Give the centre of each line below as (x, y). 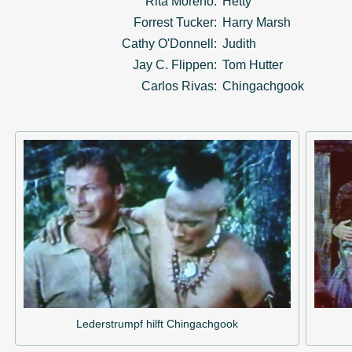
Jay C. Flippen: (175, 64)
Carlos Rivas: (179, 86)
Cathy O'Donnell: (169, 43)
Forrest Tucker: (175, 22)
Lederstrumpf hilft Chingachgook (157, 324)
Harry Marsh (257, 22)
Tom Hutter (253, 64)
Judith (239, 43)
